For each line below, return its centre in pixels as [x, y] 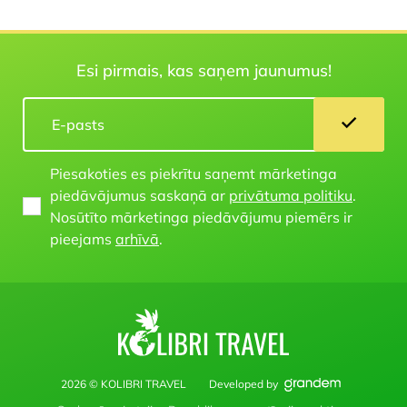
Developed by [243, 384]
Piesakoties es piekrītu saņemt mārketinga [194, 173]
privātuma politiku [291, 195]
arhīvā [137, 238]
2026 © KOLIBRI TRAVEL [123, 384]
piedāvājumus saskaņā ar [139, 195]
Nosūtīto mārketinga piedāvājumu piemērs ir [201, 217]
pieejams [83, 238]
